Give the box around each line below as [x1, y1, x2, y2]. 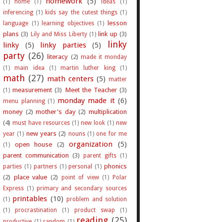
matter [109, 75, 127, 83]
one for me [96, 130, 127, 137]
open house [14, 140, 53, 148]
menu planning [3, 97, 45, 105]
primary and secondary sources [36, 184, 127, 192]
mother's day [36, 107, 76, 115]
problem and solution [66, 195, 127, 203]
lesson [108, 18, 127, 27]
